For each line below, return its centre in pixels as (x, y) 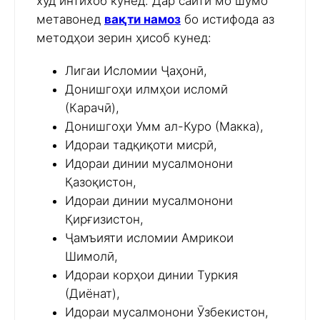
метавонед (70, 20)
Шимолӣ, (91, 257)
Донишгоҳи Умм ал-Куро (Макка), (164, 127)
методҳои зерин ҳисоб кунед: (124, 38)
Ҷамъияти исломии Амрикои (149, 238)
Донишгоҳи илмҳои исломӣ (146, 90)
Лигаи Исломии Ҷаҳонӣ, (136, 71)
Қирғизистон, (104, 220)
